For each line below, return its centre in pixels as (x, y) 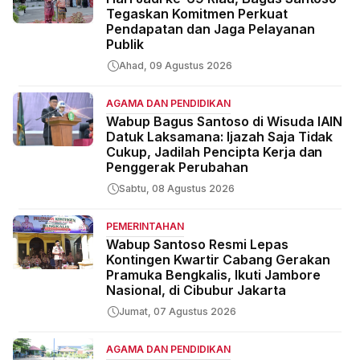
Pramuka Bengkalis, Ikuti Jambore (213, 275)
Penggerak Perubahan (177, 168)
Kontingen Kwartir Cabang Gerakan (218, 260)
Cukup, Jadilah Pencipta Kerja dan (215, 152)
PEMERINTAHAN (145, 227)
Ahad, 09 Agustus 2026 (176, 66)
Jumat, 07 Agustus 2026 (178, 312)
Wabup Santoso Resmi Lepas (197, 245)
